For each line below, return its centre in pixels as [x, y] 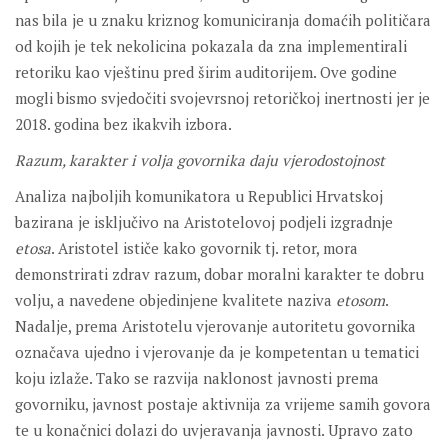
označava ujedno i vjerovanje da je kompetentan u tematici [217, 352]
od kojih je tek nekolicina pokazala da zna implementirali [211, 46]
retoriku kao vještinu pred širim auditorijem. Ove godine [206, 72]
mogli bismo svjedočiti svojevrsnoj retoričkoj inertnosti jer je [222, 98]
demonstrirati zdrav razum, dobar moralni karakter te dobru [219, 274]
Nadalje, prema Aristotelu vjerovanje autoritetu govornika [215, 326]
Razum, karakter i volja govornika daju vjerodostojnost [200, 160]
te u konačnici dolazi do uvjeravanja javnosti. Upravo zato [214, 430]
